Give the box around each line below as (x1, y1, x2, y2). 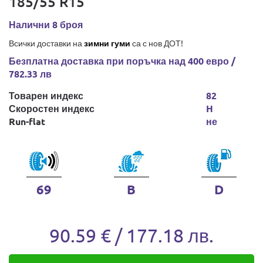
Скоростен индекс (9, 102, 95, 114)
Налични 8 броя (9, 18, 83, 31)
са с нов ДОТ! (130, 38, 183, 48)
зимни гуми (84, 38, 130, 48)
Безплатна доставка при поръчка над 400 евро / (9, 55, 235, 67)
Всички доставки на (9, 38, 84, 48)
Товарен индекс (9, 89, 83, 102)
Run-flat (9, 115, 45, 127)
